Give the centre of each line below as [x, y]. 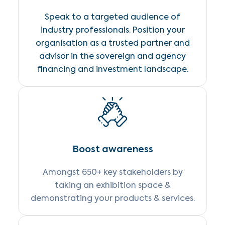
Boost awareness [113, 149]
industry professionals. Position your [113, 30]
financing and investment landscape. [113, 69]
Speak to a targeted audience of [113, 17]
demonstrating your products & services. [113, 198]
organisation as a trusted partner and [113, 43]
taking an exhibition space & [113, 185]
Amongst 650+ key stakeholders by [113, 172]
